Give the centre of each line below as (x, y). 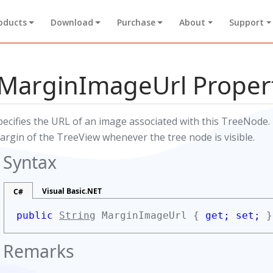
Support (247, 23)
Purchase (136, 23)
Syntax (30, 162)
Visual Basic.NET (72, 191)
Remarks (39, 251)
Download (72, 23)
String (77, 215)
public (38, 215)
